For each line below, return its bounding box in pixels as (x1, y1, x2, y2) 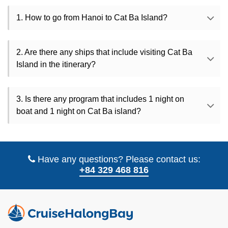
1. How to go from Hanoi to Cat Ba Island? (16, 13, 167, 22)
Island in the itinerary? (16, 60, 96, 69)
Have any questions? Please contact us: (35, 154, 201, 165)
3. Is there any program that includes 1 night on (16, 95, 184, 104)
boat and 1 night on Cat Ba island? (16, 107, 141, 116)
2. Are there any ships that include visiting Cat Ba (16, 48, 192, 57)
